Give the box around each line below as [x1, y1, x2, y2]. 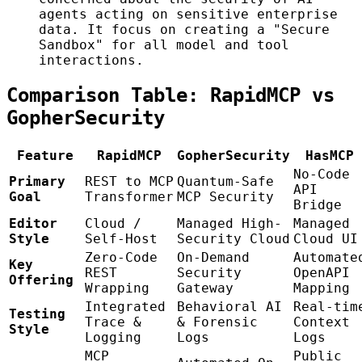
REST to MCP [85, 174, 174, 190]
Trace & [85, 314, 141, 330]
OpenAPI [293, 265, 350, 281]
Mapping [293, 280, 350, 297]
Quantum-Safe [177, 174, 274, 190]
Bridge [293, 197, 342, 213]
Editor [9, 216, 57, 232]
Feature [17, 148, 74, 164]
